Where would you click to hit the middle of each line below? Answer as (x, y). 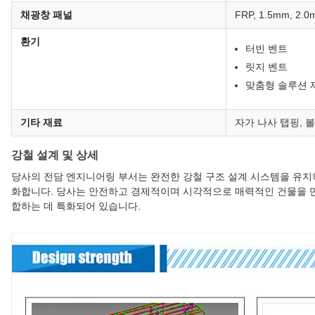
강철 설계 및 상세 (55, 155)
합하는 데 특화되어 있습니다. (76, 206)
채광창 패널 (46, 15)
